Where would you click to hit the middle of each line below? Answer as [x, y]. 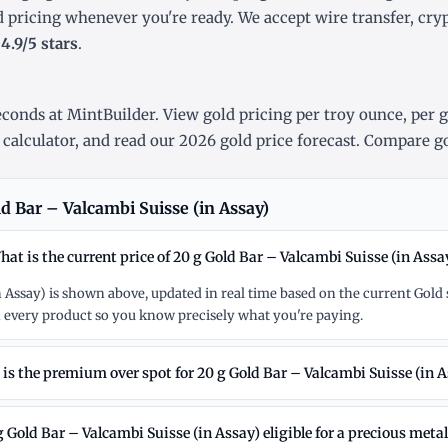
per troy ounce [349, 115]
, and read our [127, 141]
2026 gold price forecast [267, 141]
